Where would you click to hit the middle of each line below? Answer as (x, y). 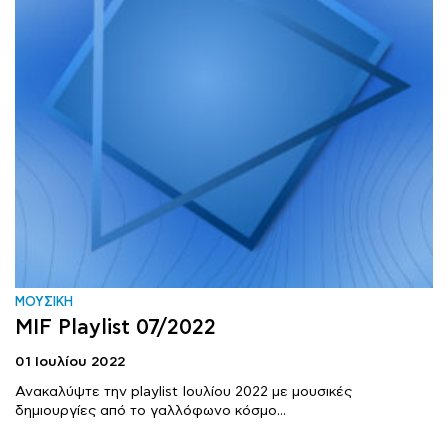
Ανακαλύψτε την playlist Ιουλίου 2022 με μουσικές (183, 391)
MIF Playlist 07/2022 (115, 327)
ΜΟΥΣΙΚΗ (44, 302)
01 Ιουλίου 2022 (70, 361)
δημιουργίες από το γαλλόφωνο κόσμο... (150, 410)
